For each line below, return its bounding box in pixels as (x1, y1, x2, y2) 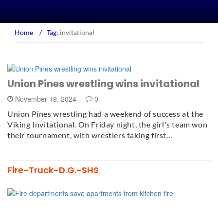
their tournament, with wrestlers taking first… (7, 130, 173, 140)
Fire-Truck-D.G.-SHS (7, 164, 99, 177)
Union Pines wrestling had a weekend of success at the (7, 109, 203, 119)
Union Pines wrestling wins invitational (7, 77, 200, 91)
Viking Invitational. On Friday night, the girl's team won (7, 120, 208, 129)
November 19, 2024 (13, 94, 78, 104)
